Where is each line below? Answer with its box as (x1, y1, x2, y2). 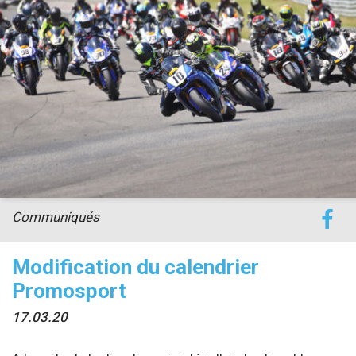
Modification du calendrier (12, 254, 259, 279)
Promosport (12, 278, 126, 303)
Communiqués (12, 208, 99, 225)
